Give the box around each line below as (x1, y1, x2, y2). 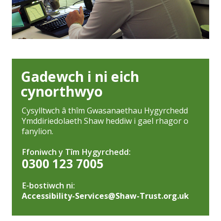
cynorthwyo (21, 81, 103, 101)
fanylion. (21, 125, 53, 137)
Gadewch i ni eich (21, 67, 140, 86)
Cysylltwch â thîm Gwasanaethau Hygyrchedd (21, 105, 188, 116)
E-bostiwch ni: (21, 180, 75, 191)
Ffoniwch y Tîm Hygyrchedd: (21, 146, 131, 157)
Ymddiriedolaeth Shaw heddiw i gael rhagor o (21, 115, 188, 126)
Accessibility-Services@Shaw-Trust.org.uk (21, 190, 189, 202)
